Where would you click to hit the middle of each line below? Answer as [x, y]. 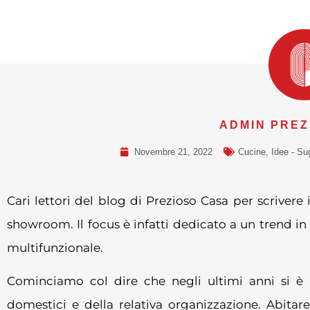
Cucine [252, 152]
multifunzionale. [55, 247]
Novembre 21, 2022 [173, 152]
